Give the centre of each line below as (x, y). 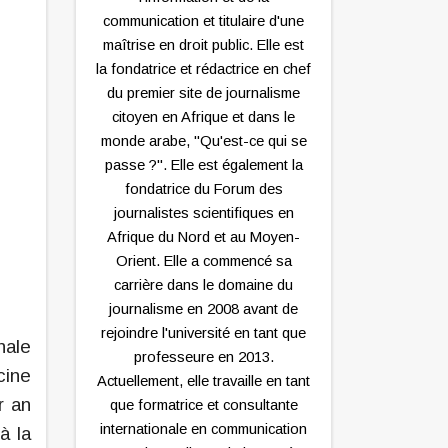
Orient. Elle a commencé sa (203, 261)
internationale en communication (203, 429)
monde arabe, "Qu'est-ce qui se (203, 141)
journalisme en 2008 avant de (203, 309)
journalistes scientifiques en (203, 213)
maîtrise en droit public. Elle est (203, 45)
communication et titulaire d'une (203, 21)
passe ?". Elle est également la (203, 165)
